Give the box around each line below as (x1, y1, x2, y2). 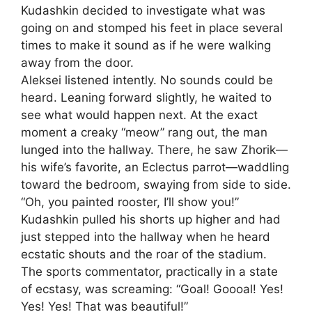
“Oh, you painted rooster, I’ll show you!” (21, 195, 239, 210)
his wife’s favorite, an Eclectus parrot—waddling (21, 160, 289, 175)
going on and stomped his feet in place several (21, 21, 283, 36)
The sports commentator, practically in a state (21, 265, 278, 279)
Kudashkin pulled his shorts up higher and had (21, 212, 281, 227)
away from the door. (21, 56, 134, 70)
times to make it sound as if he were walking (21, 38, 271, 53)
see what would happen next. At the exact (21, 108, 258, 123)
